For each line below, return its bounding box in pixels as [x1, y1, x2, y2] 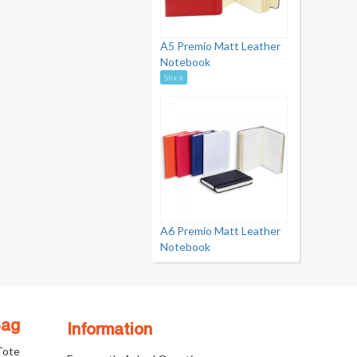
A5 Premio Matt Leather [160, 39, 280, 53]
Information [66, 324, 152, 338]
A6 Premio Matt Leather [160, 224, 280, 237]
